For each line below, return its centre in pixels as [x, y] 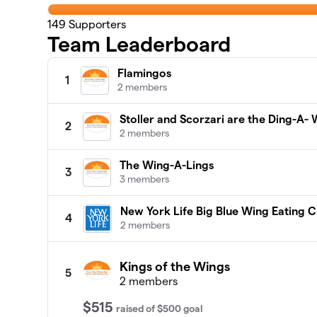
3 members [145, 179]
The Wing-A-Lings [167, 165]
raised [131, 308]
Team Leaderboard [139, 44]
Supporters [96, 24]
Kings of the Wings [175, 266]
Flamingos [145, 73]
